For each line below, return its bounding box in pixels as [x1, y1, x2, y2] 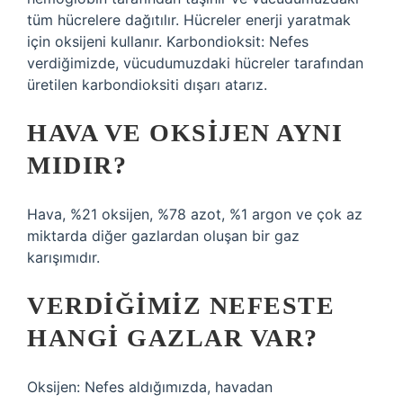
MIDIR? [27, 151, 127, 179]
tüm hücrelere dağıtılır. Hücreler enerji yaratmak [27, 11, 351, 29]
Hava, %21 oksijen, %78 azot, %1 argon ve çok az [27, 205, 363, 223]
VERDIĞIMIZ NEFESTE [27, 291, 335, 319]
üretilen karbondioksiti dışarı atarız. [27, 76, 267, 94]
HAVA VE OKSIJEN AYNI [27, 119, 343, 147]
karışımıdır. [27, 248, 100, 266]
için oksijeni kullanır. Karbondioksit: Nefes [27, 32, 309, 50]
